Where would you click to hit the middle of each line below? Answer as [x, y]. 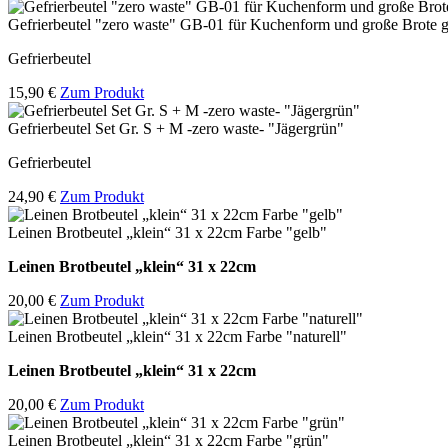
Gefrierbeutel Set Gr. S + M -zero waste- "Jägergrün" [176, 129]
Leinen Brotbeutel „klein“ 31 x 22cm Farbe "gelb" [167, 233]
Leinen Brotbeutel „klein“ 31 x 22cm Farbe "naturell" [177, 337]
